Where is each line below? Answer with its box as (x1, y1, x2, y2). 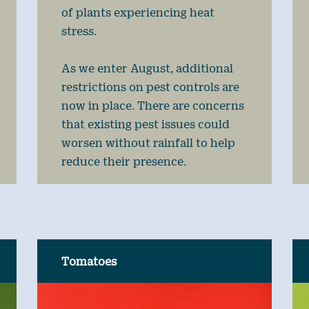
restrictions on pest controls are (61, 79, 239, 93)
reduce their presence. (61, 154, 186, 168)
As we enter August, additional (61, 61, 233, 74)
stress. (61, 23, 97, 37)
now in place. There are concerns (61, 98, 244, 112)
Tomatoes (61, 254, 117, 268)
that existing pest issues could (61, 117, 230, 130)
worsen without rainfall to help (61, 135, 235, 149)
